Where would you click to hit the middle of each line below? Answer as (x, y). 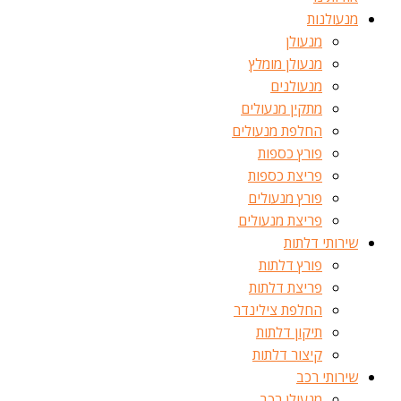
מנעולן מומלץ (286, 64)
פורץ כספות (290, 153)
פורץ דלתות (290, 265)
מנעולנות (333, 19)
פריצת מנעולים (280, 220)
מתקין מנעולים (282, 108)
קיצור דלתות (287, 354)
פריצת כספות (285, 175)
